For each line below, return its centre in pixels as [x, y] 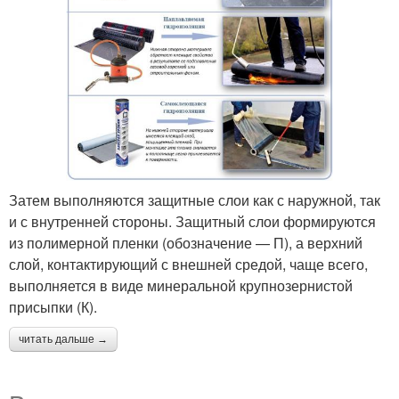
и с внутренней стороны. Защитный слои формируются [192, 222]
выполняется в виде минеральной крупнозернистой [181, 286]
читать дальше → [63, 340]
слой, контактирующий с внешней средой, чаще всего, [188, 265]
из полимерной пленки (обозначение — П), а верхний [186, 243]
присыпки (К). [53, 307]
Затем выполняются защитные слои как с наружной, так [195, 200]
